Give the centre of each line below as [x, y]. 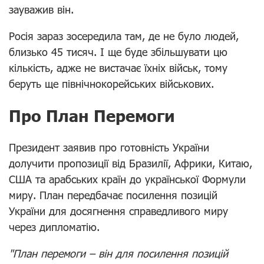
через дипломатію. [54, 227]
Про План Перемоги [92, 115]
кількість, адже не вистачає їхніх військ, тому [118, 67]
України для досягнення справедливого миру [118, 211]
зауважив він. [41, 9]
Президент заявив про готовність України [109, 147]
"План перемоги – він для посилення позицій [118, 253]
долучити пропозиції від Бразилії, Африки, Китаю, [131, 163]
